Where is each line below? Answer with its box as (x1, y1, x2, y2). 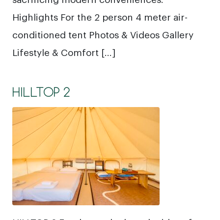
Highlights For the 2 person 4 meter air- (12, 10, 188, 23)
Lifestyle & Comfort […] (12, 46, 115, 58)
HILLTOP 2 (12, 84, 70, 100)
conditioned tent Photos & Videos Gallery (12, 28, 193, 40)
